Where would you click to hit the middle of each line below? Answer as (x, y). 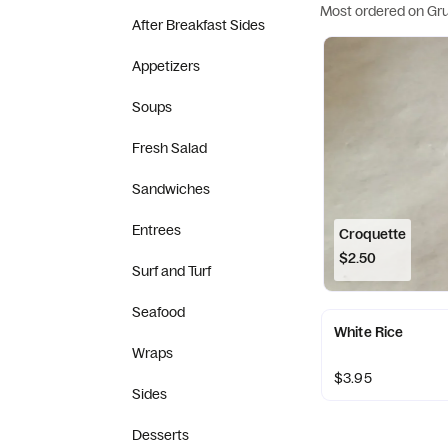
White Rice (369, 332)
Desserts (160, 435)
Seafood (158, 312)
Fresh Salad (169, 148)
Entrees (156, 230)
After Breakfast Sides (198, 25)
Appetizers (166, 66)
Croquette (372, 234)
